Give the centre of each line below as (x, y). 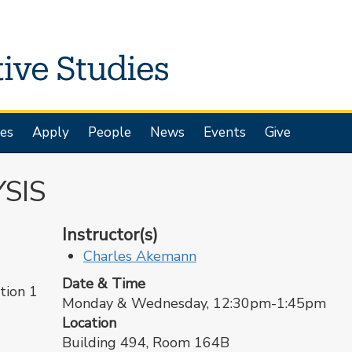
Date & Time (104, 284)
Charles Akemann (140, 256)
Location (89, 323)
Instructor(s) (110, 235)
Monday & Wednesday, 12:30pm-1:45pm (194, 303)
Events (225, 132)
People (110, 132)
